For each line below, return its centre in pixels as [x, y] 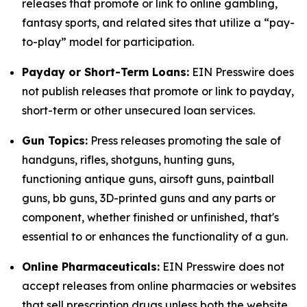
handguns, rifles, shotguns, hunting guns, [128, 160]
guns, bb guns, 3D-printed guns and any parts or [149, 198]
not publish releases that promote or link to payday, [158, 91]
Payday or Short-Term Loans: [106, 72]
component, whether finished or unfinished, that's [150, 217]
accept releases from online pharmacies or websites [159, 286]
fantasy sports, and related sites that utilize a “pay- [158, 23]
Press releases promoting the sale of [184, 140]
